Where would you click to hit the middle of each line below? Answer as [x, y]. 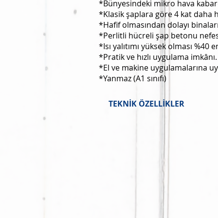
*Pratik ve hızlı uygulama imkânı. [158, 57]
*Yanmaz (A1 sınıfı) [133, 78]
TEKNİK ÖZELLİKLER [146, 104]
